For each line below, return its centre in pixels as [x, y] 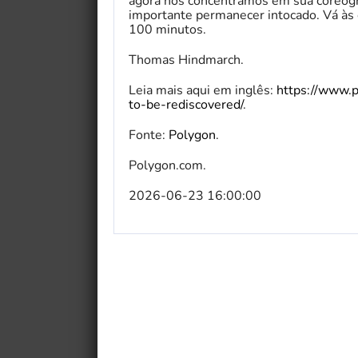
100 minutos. [167, 29]
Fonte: [149, 135]
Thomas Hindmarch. [186, 60]
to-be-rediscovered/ [186, 104]
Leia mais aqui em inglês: [203, 90]
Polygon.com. [167, 165]
